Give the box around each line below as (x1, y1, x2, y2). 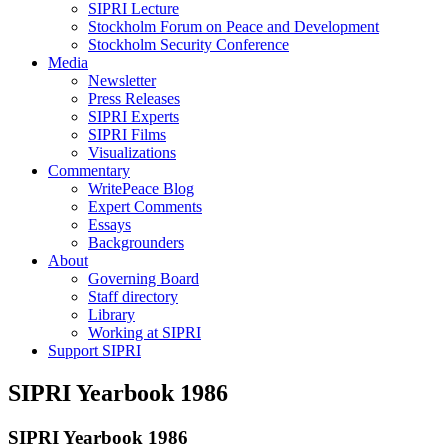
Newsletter (88, 72, 156, 90)
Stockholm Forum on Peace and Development (88, 18, 379, 36)
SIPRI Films (88, 126, 166, 144)
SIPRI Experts (88, 108, 179, 126)
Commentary (48, 162, 130, 180)
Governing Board (88, 270, 199, 288)
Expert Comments (88, 198, 202, 216)
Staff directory (88, 288, 178, 306)
